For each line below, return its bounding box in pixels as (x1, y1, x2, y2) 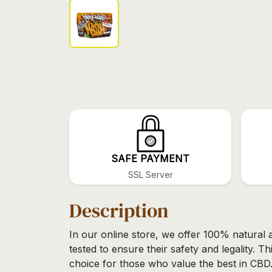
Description (69, 197, 168, 225)
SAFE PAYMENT (111, 152, 189, 165)
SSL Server (127, 169, 173, 180)
